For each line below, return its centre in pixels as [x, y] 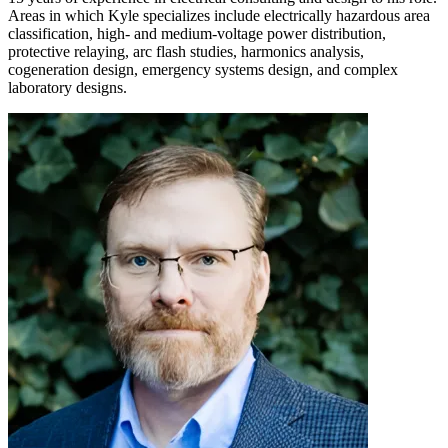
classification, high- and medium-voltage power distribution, [197, 33]
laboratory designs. [67, 87]
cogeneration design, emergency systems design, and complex [203, 69]
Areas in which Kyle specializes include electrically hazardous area [219, 15]
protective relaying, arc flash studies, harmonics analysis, [186, 51]
